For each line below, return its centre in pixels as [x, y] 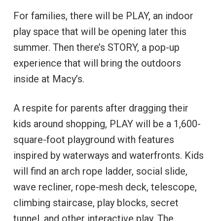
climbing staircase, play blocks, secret [96, 203]
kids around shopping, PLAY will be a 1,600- [107, 124]
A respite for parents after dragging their [101, 108]
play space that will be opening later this [100, 31]
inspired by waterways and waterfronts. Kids [108, 155]
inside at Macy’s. [49, 79]
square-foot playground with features [93, 139]
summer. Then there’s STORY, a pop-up [96, 47]
